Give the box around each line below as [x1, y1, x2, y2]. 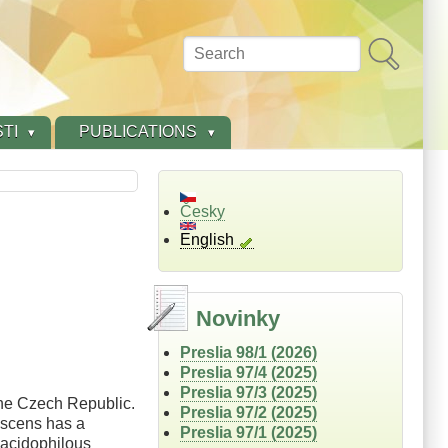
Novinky [195, 306, 280, 332]
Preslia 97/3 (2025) [179, 384, 317, 402]
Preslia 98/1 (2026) [179, 344, 317, 362]
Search [183, 45, 238, 62]
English [179, 231, 234, 249]
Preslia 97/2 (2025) [179, 404, 317, 422]
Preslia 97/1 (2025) [179, 424, 317, 442]
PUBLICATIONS [79, 123, 198, 141]
